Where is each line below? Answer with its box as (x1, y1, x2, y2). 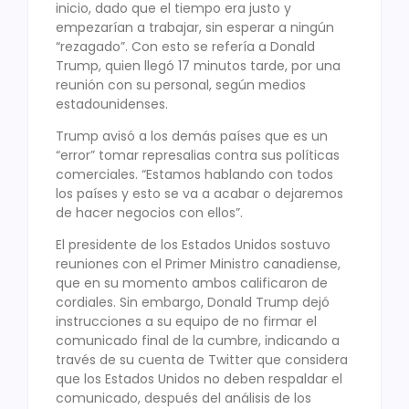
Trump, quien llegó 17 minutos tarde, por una (56, 56, 341, 75)
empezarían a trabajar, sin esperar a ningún (56, 17, 334, 37)
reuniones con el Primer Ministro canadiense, (56, 255, 341, 274)
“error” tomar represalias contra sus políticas (56, 145, 340, 164)
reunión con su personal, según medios (56, 75, 306, 94)
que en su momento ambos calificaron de (56, 274, 328, 293)
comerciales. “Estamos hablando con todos (56, 164, 333, 184)
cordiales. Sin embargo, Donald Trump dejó (56, 293, 330, 312)
